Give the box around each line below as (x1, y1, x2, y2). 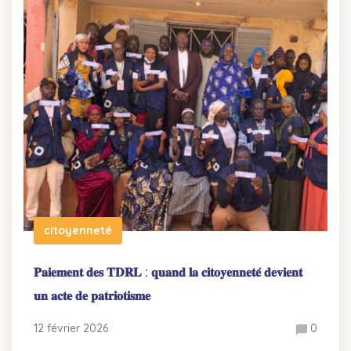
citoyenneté (44, 223, 112, 238)
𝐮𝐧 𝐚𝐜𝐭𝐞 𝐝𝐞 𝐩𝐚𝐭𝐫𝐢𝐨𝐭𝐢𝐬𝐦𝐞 (34, 288, 150, 304)
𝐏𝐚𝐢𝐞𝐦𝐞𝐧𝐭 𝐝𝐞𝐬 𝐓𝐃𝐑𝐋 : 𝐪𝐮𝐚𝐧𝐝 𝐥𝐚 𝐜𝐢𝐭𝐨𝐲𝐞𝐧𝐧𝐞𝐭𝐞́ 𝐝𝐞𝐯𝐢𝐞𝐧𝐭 (34, 264, 302, 280)
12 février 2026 (34, 321, 108, 336)
